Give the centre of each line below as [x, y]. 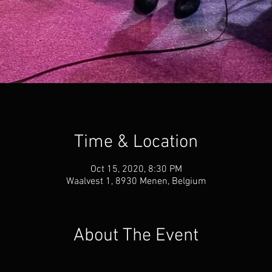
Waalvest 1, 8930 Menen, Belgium [136, 182]
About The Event [136, 236]
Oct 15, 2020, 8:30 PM [136, 169]
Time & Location [136, 142]
